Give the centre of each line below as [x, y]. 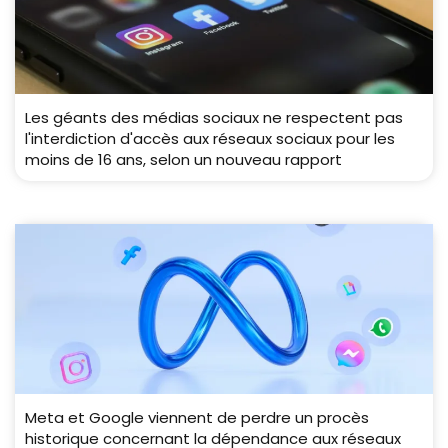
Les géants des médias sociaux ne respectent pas [214, 118]
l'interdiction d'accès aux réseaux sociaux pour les [210, 139]
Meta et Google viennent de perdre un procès [197, 418]
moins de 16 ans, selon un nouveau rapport [183, 160]
